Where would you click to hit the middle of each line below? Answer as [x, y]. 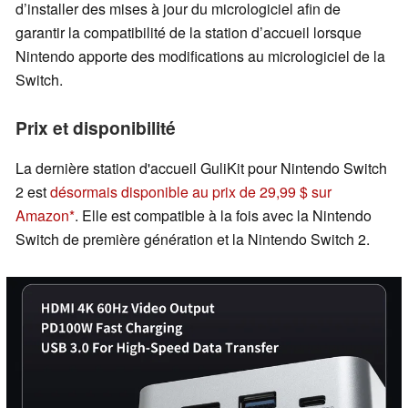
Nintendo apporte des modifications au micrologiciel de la [200, 56]
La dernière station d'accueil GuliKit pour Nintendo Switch [201, 168]
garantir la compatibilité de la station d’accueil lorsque [189, 33]
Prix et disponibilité [96, 128]
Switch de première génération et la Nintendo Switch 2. [193, 240]
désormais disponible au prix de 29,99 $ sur [191, 192]
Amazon [42, 216]
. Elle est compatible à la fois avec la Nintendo [223, 216]
